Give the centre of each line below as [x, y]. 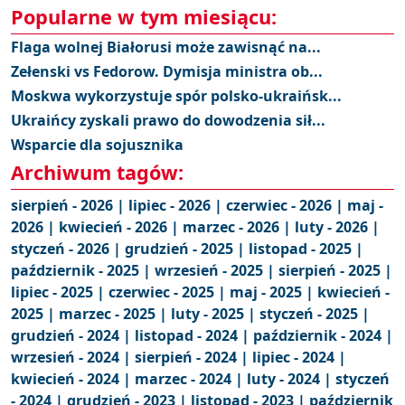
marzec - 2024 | [191, 379]
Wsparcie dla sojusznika [97, 145]
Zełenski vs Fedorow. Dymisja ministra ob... [167, 71]
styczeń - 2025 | [315, 314]
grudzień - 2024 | [73, 335]
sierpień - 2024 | [193, 357]
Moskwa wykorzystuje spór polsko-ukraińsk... [176, 96]
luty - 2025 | [215, 314]
